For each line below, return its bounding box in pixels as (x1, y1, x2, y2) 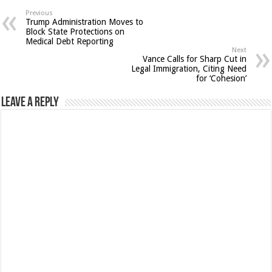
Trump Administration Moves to (25, 16, 144, 27)
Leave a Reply (1, 95, 59, 110)
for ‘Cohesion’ (195, 73, 246, 83)
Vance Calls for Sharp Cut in (142, 53, 246, 64)
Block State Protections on (25, 26, 125, 36)
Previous (25, 8, 53, 17)
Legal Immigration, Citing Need (131, 63, 246, 73)
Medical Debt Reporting (25, 36, 114, 46)
